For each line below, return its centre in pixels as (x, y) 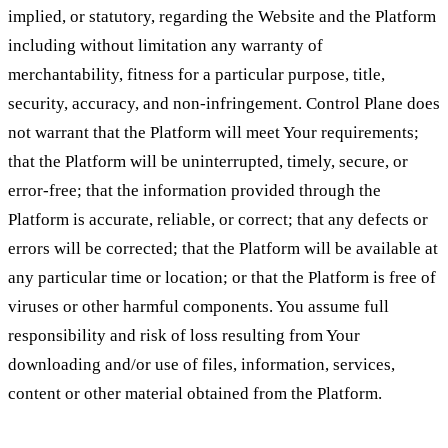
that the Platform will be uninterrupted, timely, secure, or (208, 162)
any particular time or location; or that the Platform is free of (222, 278)
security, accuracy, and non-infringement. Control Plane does (224, 104)
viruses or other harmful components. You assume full (198, 307)
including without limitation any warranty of (165, 46)
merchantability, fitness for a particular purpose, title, (196, 75)
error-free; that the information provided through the (194, 191)
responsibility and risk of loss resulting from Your (184, 336)
